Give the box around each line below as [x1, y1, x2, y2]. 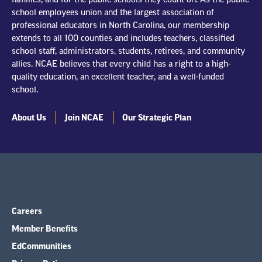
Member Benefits [12, 225, 78, 233]
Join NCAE [65, 113, 104, 122]
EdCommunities [12, 242, 71, 251]
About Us [12, 113, 46, 122]
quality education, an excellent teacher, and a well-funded [12, 73, 224, 81]
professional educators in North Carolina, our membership [12, 21, 229, 30]
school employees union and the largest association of [12, 8, 214, 17]
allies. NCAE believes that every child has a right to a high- [12, 60, 230, 68]
